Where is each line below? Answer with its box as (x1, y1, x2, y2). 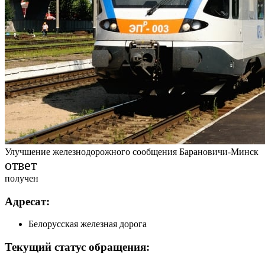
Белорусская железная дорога (28, 219, 147, 230)
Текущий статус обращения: (5, 240, 150, 253)
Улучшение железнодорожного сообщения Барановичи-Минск (5, 146, 258, 157)
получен (5, 173, 38, 183)
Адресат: (5, 195, 50, 208)
